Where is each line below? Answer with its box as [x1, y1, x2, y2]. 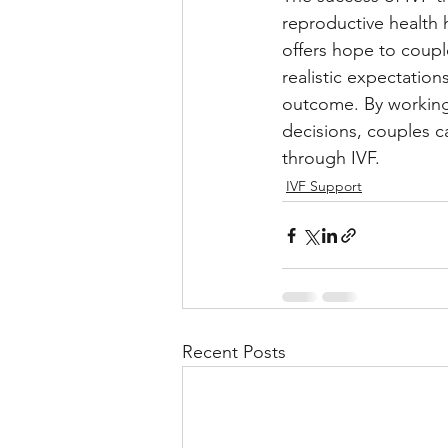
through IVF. [282, 147, 380, 169]
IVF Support [286, 177, 362, 195]
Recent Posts [182, 341, 286, 363]
